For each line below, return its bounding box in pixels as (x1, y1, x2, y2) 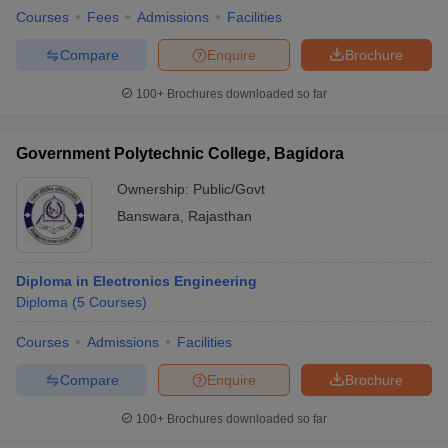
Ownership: (117, 181, 193, 197)
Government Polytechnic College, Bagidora (16, 145, 344, 162)
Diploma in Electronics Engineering (16, 273, 257, 289)
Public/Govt (193, 181, 265, 197)
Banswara (117, 208, 180, 224)
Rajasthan (188, 208, 252, 224)
